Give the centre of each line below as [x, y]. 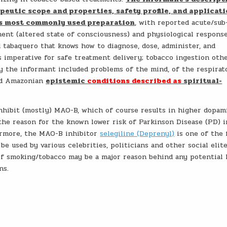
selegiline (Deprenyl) [137, 134]
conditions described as [135, 81]
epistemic [67, 81]
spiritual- [202, 81]
